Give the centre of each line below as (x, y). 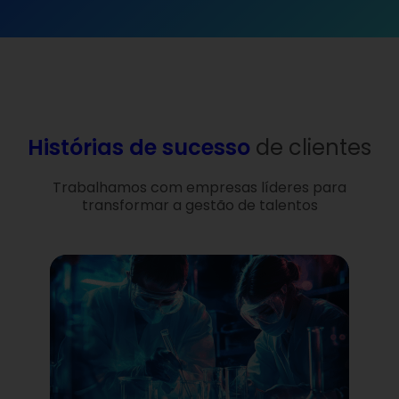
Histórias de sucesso (142, 148)
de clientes (313, 148)
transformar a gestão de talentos (199, 206)
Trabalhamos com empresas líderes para (199, 188)
